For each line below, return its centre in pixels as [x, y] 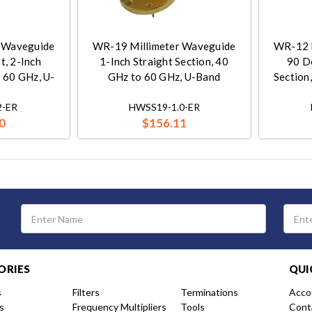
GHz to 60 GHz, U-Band [164, 76]
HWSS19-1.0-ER [164, 107]
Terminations [209, 292]
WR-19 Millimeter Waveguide [164, 46]
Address [36, 223]
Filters [86, 292]
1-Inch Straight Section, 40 [164, 61]
